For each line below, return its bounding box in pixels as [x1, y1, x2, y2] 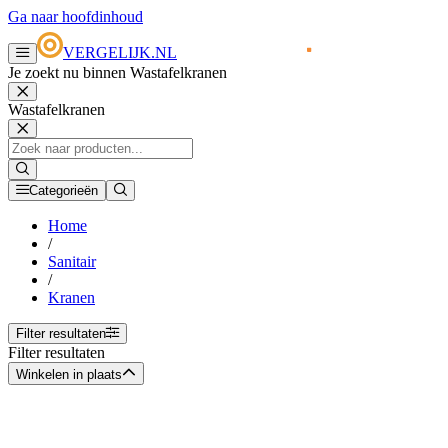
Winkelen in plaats [16, 367, 122, 383]
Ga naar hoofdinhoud [8, 8, 143, 25]
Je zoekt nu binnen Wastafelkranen [8, 64, 227, 82]
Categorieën [29, 183, 98, 199]
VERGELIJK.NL [63, 44, 177, 62]
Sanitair [48, 253, 96, 271]
